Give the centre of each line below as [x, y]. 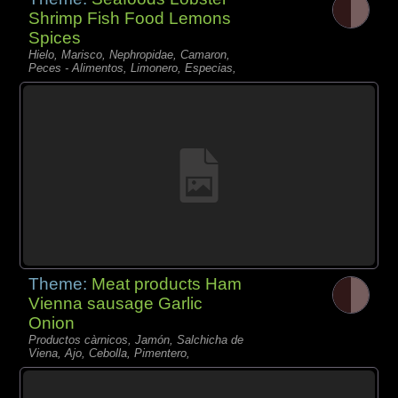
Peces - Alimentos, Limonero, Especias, [133, 68]
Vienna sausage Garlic [116, 303]
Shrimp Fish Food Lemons [130, 19]
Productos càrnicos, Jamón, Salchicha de [136, 339]
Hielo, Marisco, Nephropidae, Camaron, [130, 55]
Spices [55, 38]
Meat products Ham [167, 283]
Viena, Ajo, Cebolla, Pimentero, [110, 353]
